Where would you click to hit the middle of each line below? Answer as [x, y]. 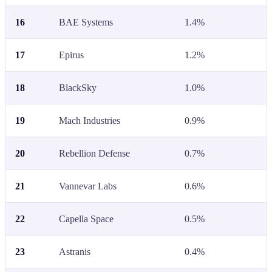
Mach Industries [90, 120]
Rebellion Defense [94, 153]
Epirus [71, 55]
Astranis [75, 251]
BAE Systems [86, 22]
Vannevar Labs [88, 186]
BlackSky [78, 87]
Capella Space [86, 219]
